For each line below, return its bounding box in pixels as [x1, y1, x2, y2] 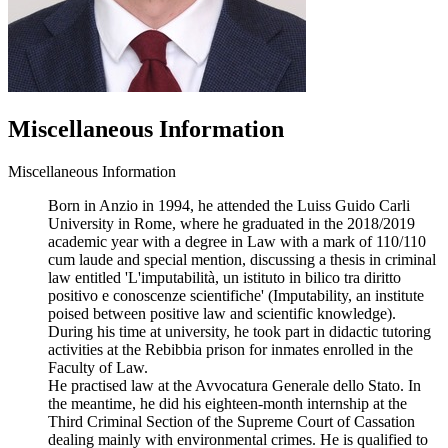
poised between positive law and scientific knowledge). [48, 304, 396, 322]
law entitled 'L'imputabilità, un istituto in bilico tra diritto [48, 268, 401, 286]
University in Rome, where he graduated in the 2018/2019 [48, 214, 415, 232]
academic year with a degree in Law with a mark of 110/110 [48, 232, 426, 250]
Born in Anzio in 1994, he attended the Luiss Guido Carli [48, 196, 410, 214]
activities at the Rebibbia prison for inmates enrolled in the [48, 340, 413, 358]
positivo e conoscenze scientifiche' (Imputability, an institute [48, 286, 424, 304]
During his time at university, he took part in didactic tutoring [48, 322, 431, 340]
